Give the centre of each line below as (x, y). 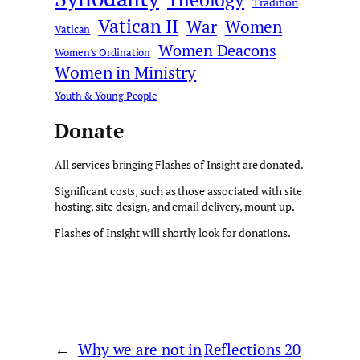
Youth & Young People (106, 96)
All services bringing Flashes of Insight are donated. (179, 164)
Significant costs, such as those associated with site (178, 190)
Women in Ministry (126, 73)
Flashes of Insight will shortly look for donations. (173, 232)
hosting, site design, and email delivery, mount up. (175, 206)
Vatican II (139, 27)
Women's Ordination (103, 53)
